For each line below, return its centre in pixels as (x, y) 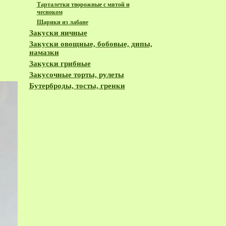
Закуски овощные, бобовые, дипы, (91, 44)
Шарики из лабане (62, 22)
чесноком (49, 12)
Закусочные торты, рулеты (76, 75)
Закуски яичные (58, 33)
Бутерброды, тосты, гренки (77, 86)
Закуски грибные (60, 64)
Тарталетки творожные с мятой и (83, 5)
